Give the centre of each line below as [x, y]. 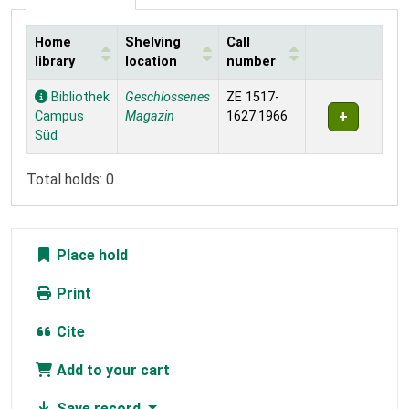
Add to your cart [111, 370]
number [251, 61]
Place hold [90, 255]
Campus [59, 116]
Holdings [56, 89]
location [151, 61]
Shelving [153, 42]
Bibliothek [79, 97]
